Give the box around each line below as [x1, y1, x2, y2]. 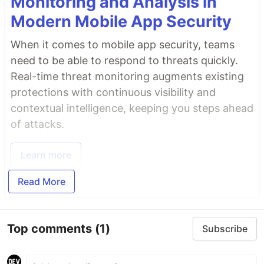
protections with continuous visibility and [11, 86, 216, 99]
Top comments [7, 221, 95, 236]
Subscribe [202, 223, 247, 235]
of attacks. [11, 118, 64, 131]
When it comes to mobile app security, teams [11, 38, 235, 51]
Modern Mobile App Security [11, 12, 232, 32]
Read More [18, 176, 65, 188]
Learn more [21, 149, 71, 161]
